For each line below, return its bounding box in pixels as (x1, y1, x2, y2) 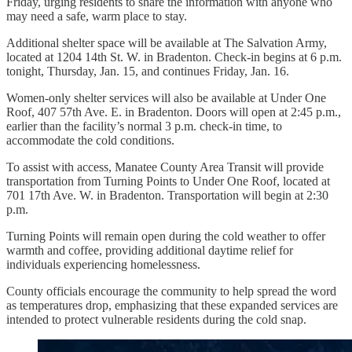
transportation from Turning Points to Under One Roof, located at (6, 174, 330, 188)
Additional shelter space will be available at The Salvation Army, (6, 35, 327, 49)
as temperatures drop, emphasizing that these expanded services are (6, 298, 338, 312)
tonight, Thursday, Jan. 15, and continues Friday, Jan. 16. (6, 64, 289, 78)
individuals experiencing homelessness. (6, 257, 200, 271)
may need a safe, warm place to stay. (6, 9, 187, 23)
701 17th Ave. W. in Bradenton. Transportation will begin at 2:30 (6, 188, 328, 202)
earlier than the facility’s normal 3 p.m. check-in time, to (6, 119, 282, 133)
